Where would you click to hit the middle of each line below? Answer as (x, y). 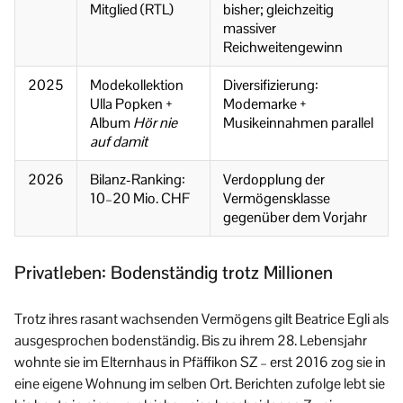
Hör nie (155, 122)
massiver (250, 28)
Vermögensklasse (277, 198)
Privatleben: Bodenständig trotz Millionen (174, 272)
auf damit (119, 141)
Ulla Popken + (131, 103)
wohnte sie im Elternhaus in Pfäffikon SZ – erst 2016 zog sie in (200, 362)
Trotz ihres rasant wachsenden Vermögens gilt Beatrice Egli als (201, 318)
